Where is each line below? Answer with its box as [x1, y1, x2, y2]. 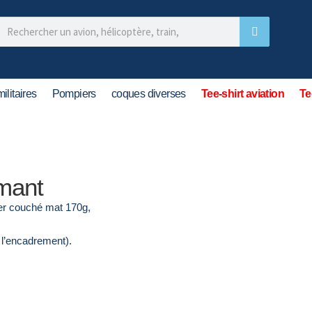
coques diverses [111, 88, 186, 100]
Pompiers [52, 88, 96, 100]
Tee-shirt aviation [201, 88, 285, 100]
